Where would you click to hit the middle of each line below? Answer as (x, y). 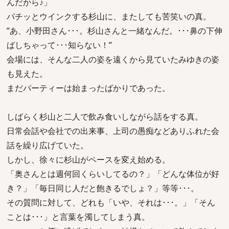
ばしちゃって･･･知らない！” (59, 45)
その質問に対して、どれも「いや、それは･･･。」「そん (111, 202)
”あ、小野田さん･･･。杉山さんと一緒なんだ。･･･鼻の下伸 (114, 31)
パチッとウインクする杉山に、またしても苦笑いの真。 (109, 16)
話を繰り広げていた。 (48, 145)
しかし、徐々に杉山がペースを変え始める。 (88, 159)
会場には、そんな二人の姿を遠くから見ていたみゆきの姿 (113, 59)
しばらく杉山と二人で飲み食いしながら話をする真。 (105, 117)
